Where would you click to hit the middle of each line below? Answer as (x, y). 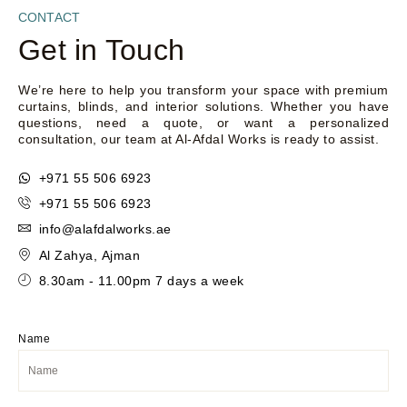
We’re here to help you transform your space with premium (203, 89)
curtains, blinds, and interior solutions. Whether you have (203, 106)
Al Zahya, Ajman (89, 255)
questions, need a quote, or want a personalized (203, 122)
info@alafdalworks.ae (105, 228)
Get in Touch (101, 50)
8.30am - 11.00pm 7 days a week (141, 280)
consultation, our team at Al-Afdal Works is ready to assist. (199, 139)
